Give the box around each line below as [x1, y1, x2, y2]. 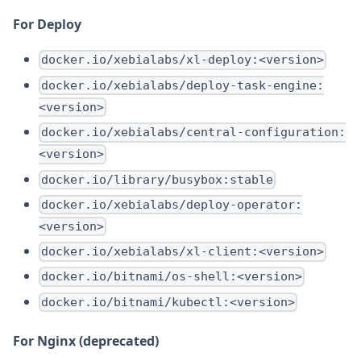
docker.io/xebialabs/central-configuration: [41, 125, 346, 140]
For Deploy [13, 15, 81, 34]
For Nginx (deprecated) [13, 331, 159, 350]
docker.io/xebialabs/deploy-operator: [41, 197, 303, 212]
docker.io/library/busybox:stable [41, 172, 274, 187]
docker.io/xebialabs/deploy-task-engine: [41, 77, 325, 93]
